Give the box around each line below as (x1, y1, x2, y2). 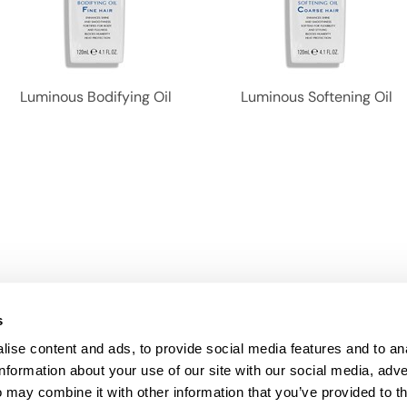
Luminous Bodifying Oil (20, 86, 173, 106)
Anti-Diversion (61, 374, 135, 388)
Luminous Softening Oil (241, 86, 393, 106)
